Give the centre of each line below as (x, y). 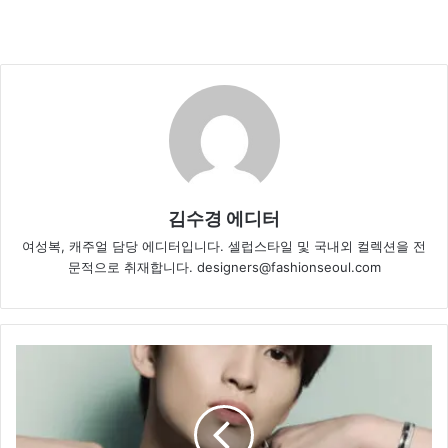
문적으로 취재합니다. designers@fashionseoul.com (224, 267)
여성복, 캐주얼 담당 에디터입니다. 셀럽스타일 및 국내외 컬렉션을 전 (224, 246)
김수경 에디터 (224, 219)
